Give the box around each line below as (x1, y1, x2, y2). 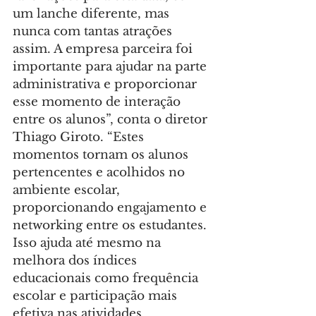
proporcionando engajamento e (13, 200, 210, 216)
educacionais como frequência (13, 271, 202, 286)
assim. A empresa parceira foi (13, 42, 196, 57)
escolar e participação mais (13, 288, 181, 304)
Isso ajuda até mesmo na (13, 236, 164, 251)
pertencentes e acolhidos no (13, 165, 188, 181)
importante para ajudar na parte (13, 59, 210, 75)
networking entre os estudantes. (13, 218, 210, 233)
